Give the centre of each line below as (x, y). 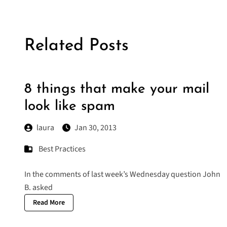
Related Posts (77, 46)
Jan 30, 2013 (96, 128)
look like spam (70, 107)
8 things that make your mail (117, 89)
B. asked (39, 188)
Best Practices (62, 149)
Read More (49, 203)
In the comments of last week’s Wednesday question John (122, 175)
